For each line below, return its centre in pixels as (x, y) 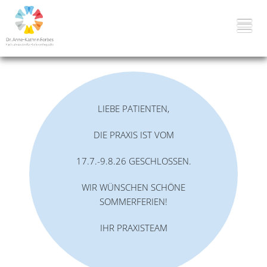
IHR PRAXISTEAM (133, 228)
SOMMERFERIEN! (133, 201)
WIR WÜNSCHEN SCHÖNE (133, 187)
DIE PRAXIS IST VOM (133, 135)
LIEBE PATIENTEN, (133, 108)
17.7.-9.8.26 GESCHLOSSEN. (133, 161)
